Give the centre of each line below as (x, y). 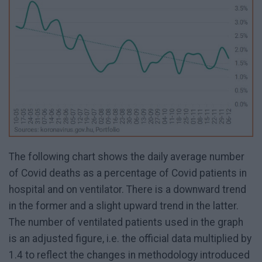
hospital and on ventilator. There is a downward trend (127, 190)
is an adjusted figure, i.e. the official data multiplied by (130, 239)
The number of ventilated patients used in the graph (126, 223)
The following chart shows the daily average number (127, 157)
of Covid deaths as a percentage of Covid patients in (128, 173)
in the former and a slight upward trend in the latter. (124, 206)
